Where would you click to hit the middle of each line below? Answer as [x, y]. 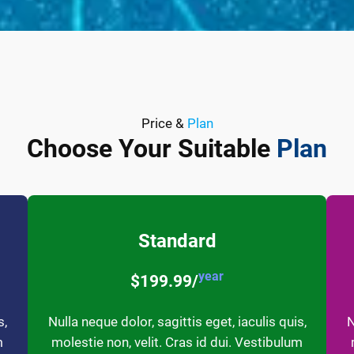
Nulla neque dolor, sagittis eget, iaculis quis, [177, 321]
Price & [164, 123]
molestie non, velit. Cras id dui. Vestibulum [177, 342]
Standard [177, 241]
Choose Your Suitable [152, 148]
